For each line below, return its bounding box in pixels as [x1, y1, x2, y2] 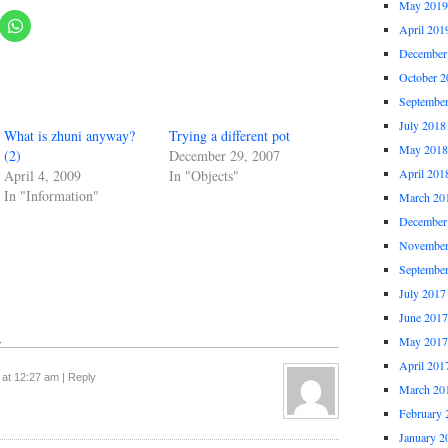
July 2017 [399, 285, 446, 301]
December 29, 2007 [169, 146, 280, 165]
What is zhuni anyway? [4, 126, 135, 145]
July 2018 [399, 117, 446, 133]
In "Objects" [169, 166, 239, 185]
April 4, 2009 [4, 166, 81, 185]
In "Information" [4, 186, 99, 205]
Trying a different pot [169, 126, 290, 145]
